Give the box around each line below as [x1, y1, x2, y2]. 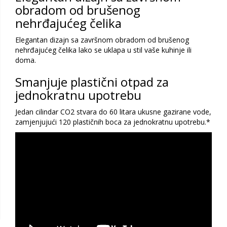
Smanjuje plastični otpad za [15, 73, 169, 91]
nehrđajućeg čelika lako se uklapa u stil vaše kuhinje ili [15, 45, 192, 55]
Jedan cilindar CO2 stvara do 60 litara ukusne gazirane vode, [15, 107, 211, 117]
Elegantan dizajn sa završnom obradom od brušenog [15, 35, 189, 45]
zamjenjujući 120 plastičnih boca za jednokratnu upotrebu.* [15, 117, 210, 127]
